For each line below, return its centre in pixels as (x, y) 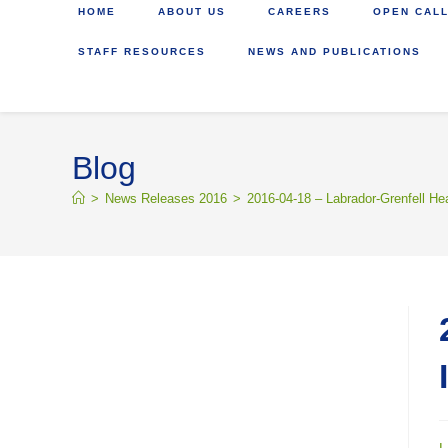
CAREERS (299, 11)
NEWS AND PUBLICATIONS (334, 51)
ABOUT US (192, 11)
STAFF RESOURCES (142, 51)
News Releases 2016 (166, 198)
